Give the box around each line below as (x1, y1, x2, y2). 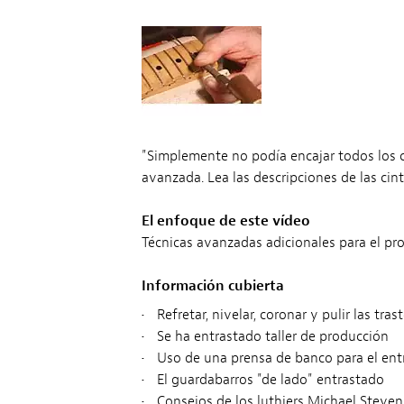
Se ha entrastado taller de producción (156, 326, 389, 345)
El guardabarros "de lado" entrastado (156, 370, 384, 389)
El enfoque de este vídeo (141, 211, 310, 230)
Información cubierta (141, 276, 284, 295)
